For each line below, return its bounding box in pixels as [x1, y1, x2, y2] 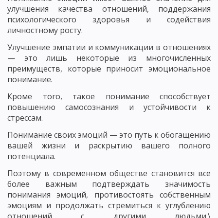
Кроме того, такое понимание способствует [7, 91, 211, 102]
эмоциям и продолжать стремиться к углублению [7, 200, 211, 211]
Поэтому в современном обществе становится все [7, 168, 211, 179]
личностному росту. [7, 25, 83, 36]
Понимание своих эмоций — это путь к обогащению [7, 129, 211, 140]
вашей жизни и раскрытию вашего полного [7, 140, 211, 151]
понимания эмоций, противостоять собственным [7, 189, 211, 200]
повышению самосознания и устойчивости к [7, 102, 211, 112]
